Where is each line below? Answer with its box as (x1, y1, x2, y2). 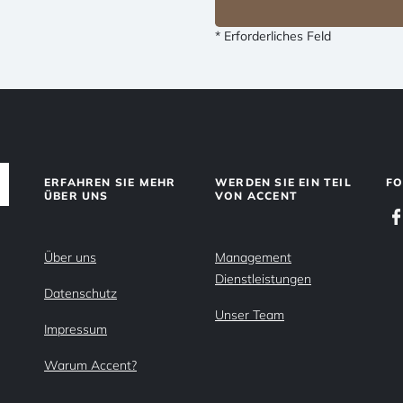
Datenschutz (44, 285, 117, 301)
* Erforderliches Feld (215, 28, 331, 44)
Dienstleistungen (215, 271, 311, 287)
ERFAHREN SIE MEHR (44, 175, 176, 189)
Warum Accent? (44, 357, 137, 373)
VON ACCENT (215, 189, 298, 202)
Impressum (44, 321, 107, 337)
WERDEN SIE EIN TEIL (215, 175, 352, 189)
